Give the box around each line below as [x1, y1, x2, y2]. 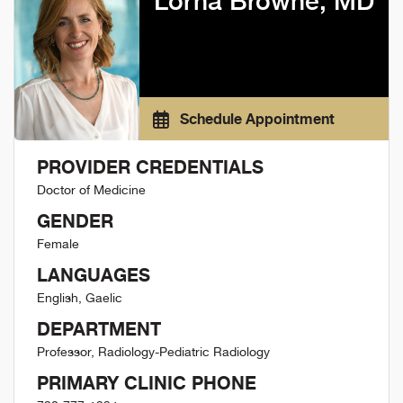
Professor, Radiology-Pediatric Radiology [37, 345, 270, 360]
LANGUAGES [37, 264, 150, 287]
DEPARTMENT [37, 318, 161, 341]
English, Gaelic [37, 291, 122, 306]
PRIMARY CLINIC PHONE [37, 372, 256, 395]
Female [37, 237, 79, 252]
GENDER [37, 210, 113, 233]
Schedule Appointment [175, 110, 335, 129]
